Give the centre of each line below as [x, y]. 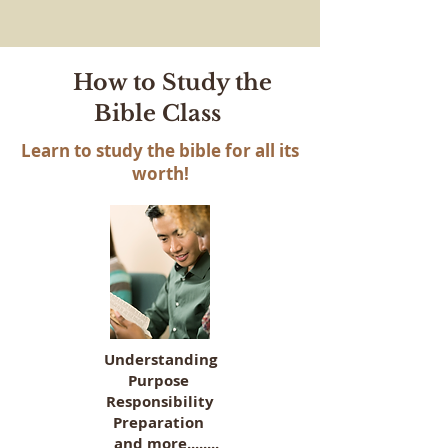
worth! [160, 173]
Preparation [160, 422]
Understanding [160, 359]
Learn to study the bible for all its [160, 150]
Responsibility [160, 401]
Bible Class [160, 113]
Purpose [160, 380]
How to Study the [160, 82]
